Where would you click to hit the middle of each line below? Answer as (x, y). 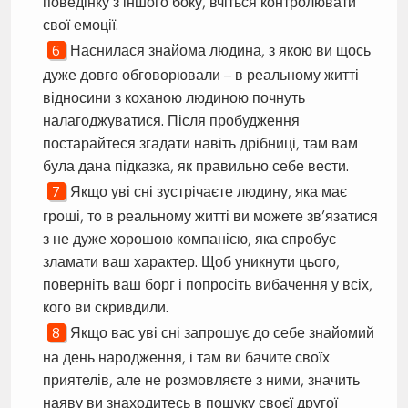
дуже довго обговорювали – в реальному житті (200, 74)
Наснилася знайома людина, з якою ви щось (220, 50)
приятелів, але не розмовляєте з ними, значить (201, 379)
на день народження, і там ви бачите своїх (186, 357)
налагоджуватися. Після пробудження (171, 120)
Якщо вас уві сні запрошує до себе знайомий (222, 332)
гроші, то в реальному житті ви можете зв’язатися (210, 215)
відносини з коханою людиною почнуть (173, 97)
